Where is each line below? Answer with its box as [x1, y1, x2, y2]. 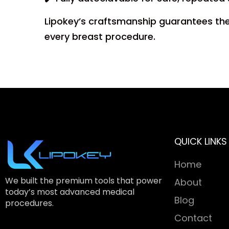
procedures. [5, 197, 54, 210]
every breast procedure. [44, 30, 155, 43]
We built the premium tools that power [5, 175, 162, 187]
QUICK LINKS [174, 135, 227, 148]
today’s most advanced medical [5, 186, 134, 198]
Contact [174, 212, 212, 224]
